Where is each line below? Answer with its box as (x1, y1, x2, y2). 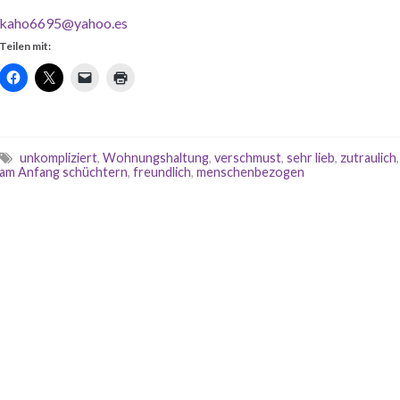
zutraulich (340, 150, 396, 165)
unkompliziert (20, 150, 97, 165)
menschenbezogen (196, 164, 304, 179)
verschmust (214, 150, 281, 165)
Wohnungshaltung (103, 150, 209, 165)
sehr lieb (287, 150, 335, 165)
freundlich (133, 164, 191, 179)
